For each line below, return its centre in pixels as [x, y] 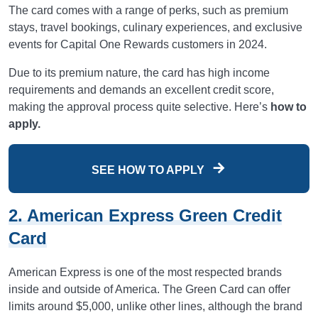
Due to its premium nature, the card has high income [139, 73]
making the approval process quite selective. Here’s [139, 107]
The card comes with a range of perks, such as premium [148, 10]
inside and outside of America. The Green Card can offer [149, 289]
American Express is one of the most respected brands [145, 272]
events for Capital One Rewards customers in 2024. [138, 44]
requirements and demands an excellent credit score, [141, 90]
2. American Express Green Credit [145, 215]
